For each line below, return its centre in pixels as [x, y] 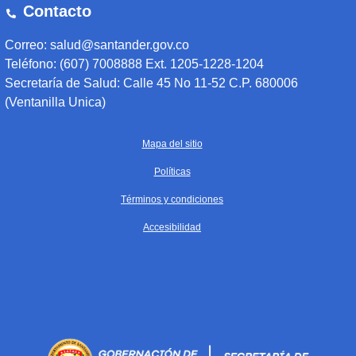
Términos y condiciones [172, 199]
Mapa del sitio [172, 143]
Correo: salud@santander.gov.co [97, 44]
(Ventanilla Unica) [55, 102]
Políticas [172, 171]
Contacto [54, 11]
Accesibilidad [172, 227]
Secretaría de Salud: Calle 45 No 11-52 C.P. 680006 [151, 83]
